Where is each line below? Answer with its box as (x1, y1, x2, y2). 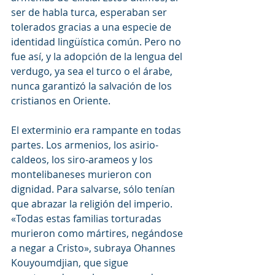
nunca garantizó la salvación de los (11, 79, 174, 93)
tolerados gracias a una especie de (11, 20, 174, 34)
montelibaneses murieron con (11, 167, 154, 181)
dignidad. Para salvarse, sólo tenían (11, 182, 177, 196)
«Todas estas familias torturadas (11, 211, 164, 225)
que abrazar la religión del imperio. (11, 196, 175, 211)
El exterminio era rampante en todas (11, 123, 184, 137)
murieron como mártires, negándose (11, 226, 185, 240)
